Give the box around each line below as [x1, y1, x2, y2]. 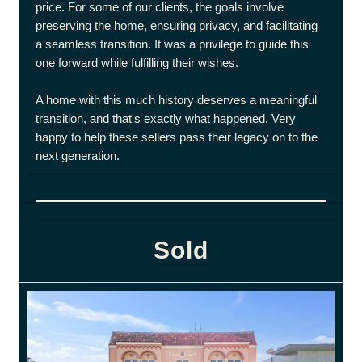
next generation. [36, 149, 120, 162]
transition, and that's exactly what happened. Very [36, 112, 296, 125]
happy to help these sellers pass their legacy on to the [36, 130, 318, 144]
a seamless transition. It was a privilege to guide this [36, 37, 309, 51]
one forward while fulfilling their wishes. [36, 56, 238, 69]
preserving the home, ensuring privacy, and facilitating [36, 19, 318, 32]
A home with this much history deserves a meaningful [36, 93, 317, 107]
